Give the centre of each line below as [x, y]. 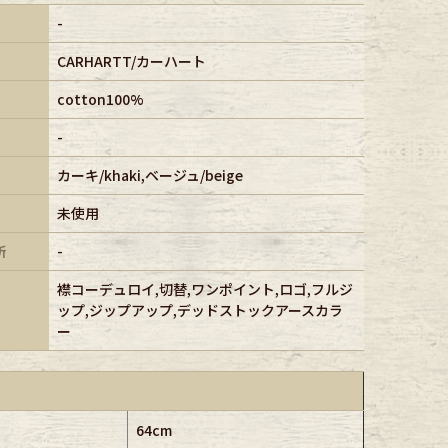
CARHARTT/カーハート [131, 61]
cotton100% [100, 99]
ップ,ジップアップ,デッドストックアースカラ [199, 310]
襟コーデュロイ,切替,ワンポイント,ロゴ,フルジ [204, 289]
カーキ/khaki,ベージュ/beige [149, 175]
